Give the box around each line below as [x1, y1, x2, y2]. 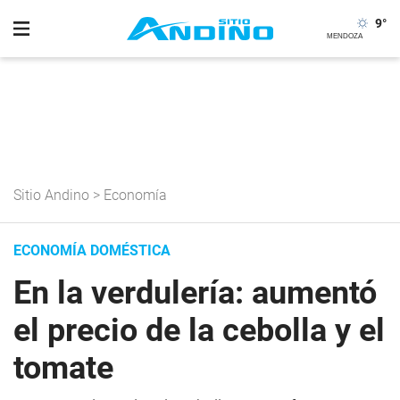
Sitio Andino [13, 187, 89, 204]
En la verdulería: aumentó [13, 274, 377, 312]
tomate [13, 349, 113, 387]
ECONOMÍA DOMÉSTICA [13, 242, 171, 259]
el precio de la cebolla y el [13, 312, 385, 349]
